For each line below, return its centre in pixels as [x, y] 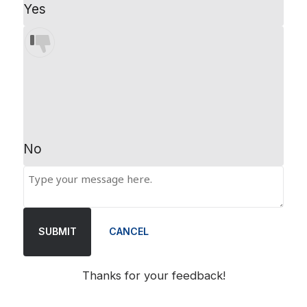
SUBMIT [57, 232]
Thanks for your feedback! [153, 276]
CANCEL [128, 232]
